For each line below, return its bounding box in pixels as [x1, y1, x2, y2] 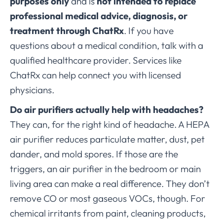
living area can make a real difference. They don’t [10, 178, 210, 190]
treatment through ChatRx [10, 25, 124, 37]
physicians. [10, 84, 54, 96]
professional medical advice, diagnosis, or [10, 10, 187, 22]
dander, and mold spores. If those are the [10, 148, 178, 160]
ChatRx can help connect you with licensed [10, 69, 181, 81]
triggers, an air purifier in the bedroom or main [10, 163, 201, 175]
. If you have [124, 25, 174, 37]
